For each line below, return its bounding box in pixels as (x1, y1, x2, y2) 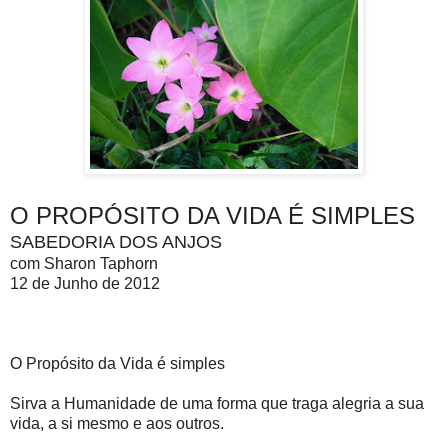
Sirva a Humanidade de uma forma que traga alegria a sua (10, 395, 424, 413)
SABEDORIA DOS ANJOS (10, 232, 222, 253)
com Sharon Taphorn (10, 255, 158, 273)
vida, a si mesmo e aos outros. (10, 415, 224, 433)
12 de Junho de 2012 (10, 275, 160, 293)
